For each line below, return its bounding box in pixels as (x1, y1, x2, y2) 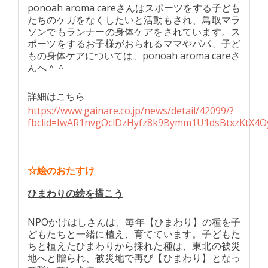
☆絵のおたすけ (28, 165, 95, 177)
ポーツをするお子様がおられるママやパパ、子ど (28, 37, 240, 51)
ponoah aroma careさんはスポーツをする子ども (28, 1, 240, 15)
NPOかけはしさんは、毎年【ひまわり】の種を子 (28, 215, 240, 229)
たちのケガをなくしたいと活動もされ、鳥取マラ (28, 13, 240, 27)
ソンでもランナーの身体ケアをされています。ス (28, 25, 240, 39)
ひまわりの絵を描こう (28, 187, 123, 200)
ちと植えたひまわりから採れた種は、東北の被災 (28, 239, 240, 253)
